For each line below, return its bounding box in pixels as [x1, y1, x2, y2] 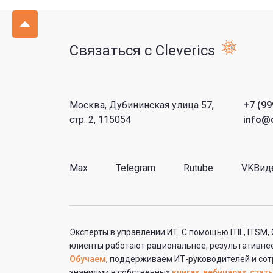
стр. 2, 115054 [69, 114, 131, 126]
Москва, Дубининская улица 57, [69, 99, 214, 111]
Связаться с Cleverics [69, 42, 215, 59]
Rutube [183, 162, 213, 174]
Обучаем [69, 254, 106, 264]
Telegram [116, 162, 155, 174]
